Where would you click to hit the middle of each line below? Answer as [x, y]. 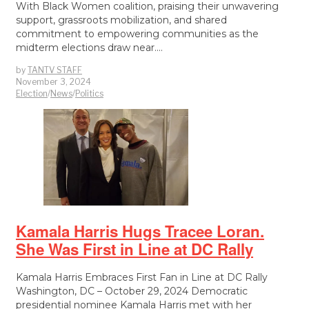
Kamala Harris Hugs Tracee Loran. [140, 231]
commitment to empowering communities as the [137, 34]
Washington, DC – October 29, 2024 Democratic [132, 291]
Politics [89, 94]
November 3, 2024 [53, 82]
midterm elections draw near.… [89, 48]
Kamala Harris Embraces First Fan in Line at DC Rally [142, 278]
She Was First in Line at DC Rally [134, 249]
